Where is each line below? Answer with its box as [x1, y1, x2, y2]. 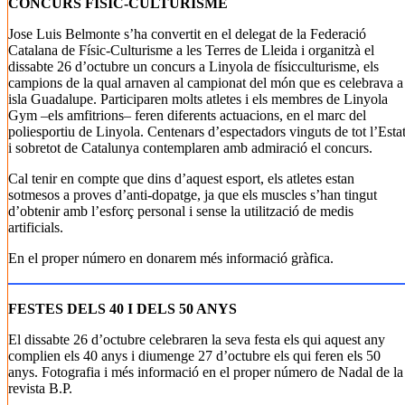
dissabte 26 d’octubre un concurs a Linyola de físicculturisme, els [8, 59, 379, 74]
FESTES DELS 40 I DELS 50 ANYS [8, 301, 237, 316]
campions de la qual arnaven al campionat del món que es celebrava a [8, 75, 403, 90]
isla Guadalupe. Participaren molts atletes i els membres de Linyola [8, 91, 388, 107]
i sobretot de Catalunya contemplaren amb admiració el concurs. [8, 140, 372, 155]
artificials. [8, 220, 63, 235]
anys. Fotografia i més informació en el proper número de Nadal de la [8, 364, 403, 380]
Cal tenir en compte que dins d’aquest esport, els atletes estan [8, 171, 354, 186]
